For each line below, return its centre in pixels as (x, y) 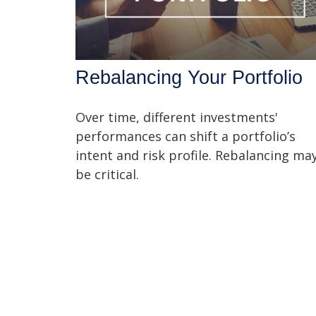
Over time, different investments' (177, 117)
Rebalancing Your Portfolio (189, 78)
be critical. (107, 175)
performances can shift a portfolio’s (186, 136)
